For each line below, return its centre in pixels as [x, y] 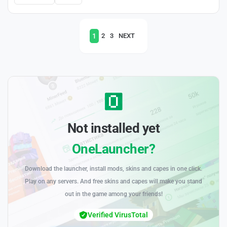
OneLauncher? [113, 149]
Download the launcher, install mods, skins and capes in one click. [113, 169]
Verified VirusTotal [118, 215]
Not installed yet [113, 128]
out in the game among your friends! [113, 194]
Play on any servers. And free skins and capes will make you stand [113, 182]
